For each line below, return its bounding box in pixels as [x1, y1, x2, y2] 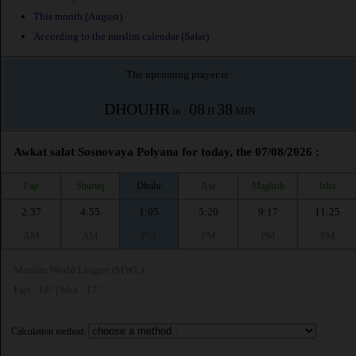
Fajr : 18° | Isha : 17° [14, 284, 101, 296]
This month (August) [33, 10, 122, 23]
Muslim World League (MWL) [14, 264, 144, 277]
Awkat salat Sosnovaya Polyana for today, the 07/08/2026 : [14, 145, 319, 159]
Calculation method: [11, 326, 86, 338]
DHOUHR [104, 100, 170, 118]
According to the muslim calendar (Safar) [33, 30, 209, 43]
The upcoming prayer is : [126, 68, 234, 81]
